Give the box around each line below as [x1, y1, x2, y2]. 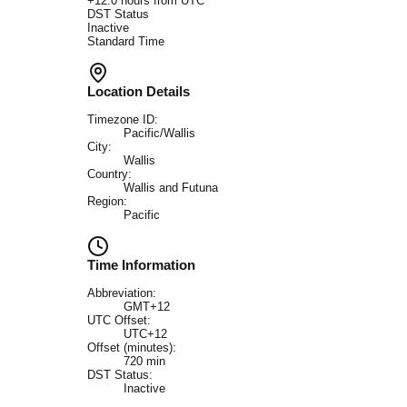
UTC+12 [124, 327, 167, 342]
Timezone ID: [87, 113, 158, 127]
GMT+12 [124, 300, 170, 314]
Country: [87, 167, 132, 182]
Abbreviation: [87, 286, 156, 301]
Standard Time [87, 35, 164, 49]
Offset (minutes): [87, 341, 176, 355]
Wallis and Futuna [124, 181, 218, 195]
